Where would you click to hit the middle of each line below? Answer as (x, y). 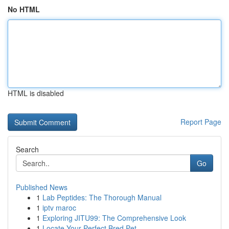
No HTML (24, 9)
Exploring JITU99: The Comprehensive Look (114, 218)
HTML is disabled (36, 93)
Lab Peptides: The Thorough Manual (102, 197)
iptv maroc (59, 208)
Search (27, 149)
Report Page (201, 122)
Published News (42, 187)
